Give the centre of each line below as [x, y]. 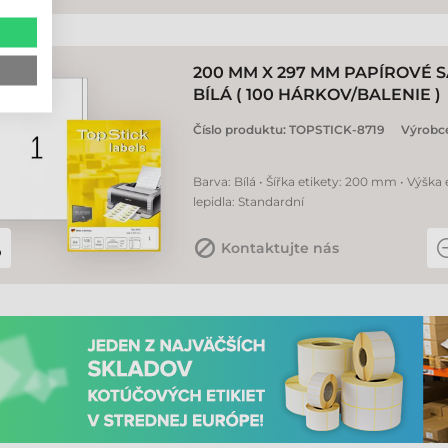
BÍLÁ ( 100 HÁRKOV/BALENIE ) [317, 94]
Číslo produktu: [241, 129]
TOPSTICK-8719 [337, 129]
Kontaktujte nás [280, 248]
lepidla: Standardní [248, 201]
